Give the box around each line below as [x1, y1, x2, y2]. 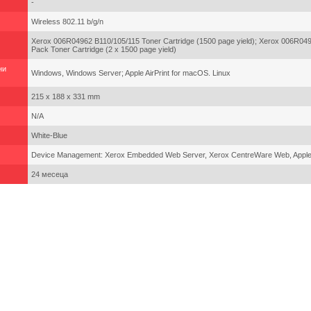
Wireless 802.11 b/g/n [31, 17, 103, 26]
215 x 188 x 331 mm [31, 92, 100, 101]
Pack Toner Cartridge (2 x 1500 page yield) [31, 45, 176, 53]
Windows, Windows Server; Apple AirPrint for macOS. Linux [31, 69, 230, 77]
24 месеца [31, 170, 68, 178]
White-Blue [31, 131, 67, 140]
